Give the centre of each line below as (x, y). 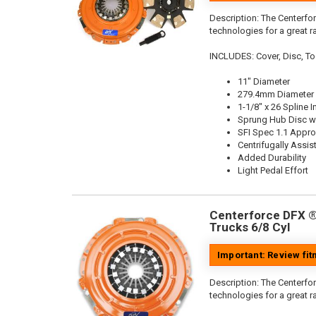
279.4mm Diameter (276, 94)
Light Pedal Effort (273, 170)
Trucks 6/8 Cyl (250, 227)
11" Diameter (264, 81)
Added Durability (272, 158)
